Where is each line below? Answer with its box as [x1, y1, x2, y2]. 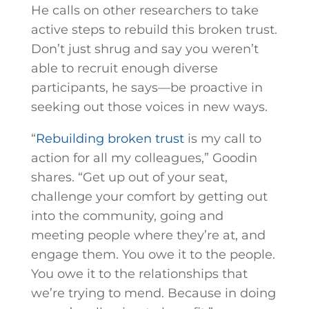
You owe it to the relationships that [30, 266, 248, 281]
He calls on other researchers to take [30, 3, 259, 18]
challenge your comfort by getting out [30, 189, 268, 204]
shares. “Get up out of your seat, [30, 170, 228, 185]
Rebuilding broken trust [35, 131, 184, 146]
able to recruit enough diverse [30, 61, 218, 76]
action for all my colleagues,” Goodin [30, 150, 257, 166]
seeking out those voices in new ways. [30, 99, 268, 114]
